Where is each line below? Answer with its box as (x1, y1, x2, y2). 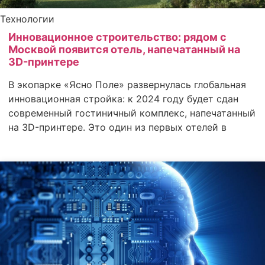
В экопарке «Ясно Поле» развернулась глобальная (8, 78, 246, 91)
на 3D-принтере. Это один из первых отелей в (8, 121, 227, 133)
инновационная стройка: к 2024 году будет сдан (8, 92, 238, 105)
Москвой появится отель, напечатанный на (8, 43, 240, 56)
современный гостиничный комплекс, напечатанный (8, 106, 256, 119)
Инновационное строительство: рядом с (8, 30, 227, 43)
